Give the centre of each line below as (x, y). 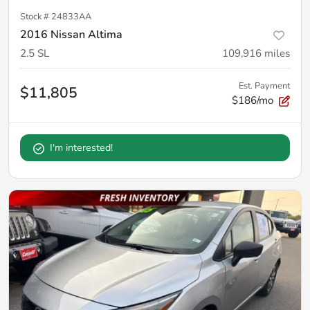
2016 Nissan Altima (71, 35)
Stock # (36, 17)
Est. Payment (264, 86)
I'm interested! (81, 148)
